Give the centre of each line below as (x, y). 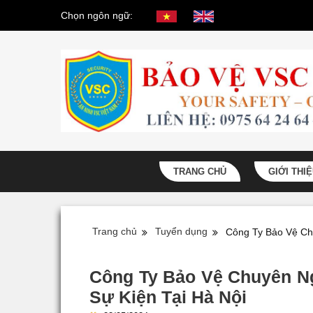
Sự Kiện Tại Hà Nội (168, 297)
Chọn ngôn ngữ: (97, 15)
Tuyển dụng (181, 232)
